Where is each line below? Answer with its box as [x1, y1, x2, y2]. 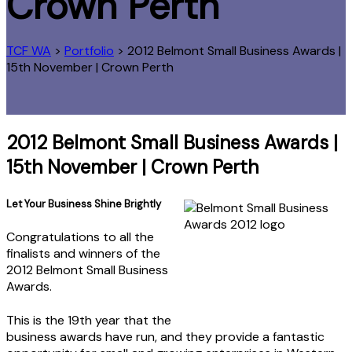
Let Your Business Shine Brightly [6, 196, 161, 211]
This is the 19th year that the [6, 311, 171, 328]
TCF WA [6, 42, 51, 59]
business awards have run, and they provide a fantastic [6, 328, 324, 345]
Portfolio [64, 42, 114, 59]
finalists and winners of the [6, 244, 160, 262]
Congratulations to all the [6, 228, 154, 245]
